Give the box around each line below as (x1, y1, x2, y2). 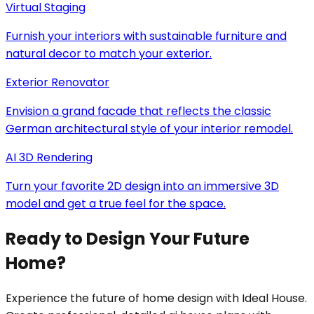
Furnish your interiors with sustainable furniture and (6, 28, 287, 45)
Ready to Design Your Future (6, 227, 250, 251)
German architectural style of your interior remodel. (6, 121, 293, 137)
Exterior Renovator (6, 74, 109, 91)
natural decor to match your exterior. (6, 46, 212, 62)
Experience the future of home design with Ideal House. (6, 289, 307, 306)
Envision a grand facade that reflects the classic (6, 103, 271, 120)
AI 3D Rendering (6, 149, 93, 166)
